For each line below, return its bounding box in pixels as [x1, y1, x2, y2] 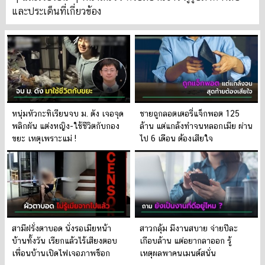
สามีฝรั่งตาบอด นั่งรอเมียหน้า [12, 223, 111, 233]
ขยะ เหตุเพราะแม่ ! [12, 133, 76, 143]
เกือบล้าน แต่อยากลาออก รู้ [140, 235, 231, 245]
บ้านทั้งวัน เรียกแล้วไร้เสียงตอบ [12, 235, 117, 245]
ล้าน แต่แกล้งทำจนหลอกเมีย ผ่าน [140, 121, 253, 131]
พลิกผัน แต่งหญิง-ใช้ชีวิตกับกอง [12, 121, 119, 131]
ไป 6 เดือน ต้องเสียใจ [140, 133, 213, 143]
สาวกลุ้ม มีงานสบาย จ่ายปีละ [140, 223, 238, 233]
